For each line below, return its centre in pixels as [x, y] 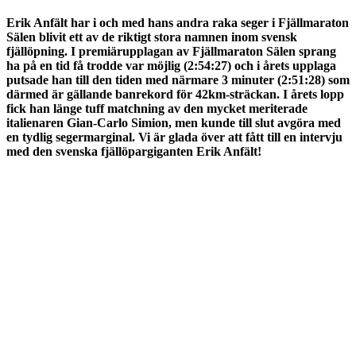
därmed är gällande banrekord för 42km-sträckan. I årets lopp [175, 94]
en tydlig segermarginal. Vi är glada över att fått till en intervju [174, 137]
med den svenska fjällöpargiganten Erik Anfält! [135, 151]
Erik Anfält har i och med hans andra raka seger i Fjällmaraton [178, 22]
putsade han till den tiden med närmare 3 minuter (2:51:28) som [178, 79]
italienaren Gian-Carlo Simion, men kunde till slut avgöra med [174, 122]
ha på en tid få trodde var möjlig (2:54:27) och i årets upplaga [171, 65]
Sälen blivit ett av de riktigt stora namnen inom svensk [152, 37]
